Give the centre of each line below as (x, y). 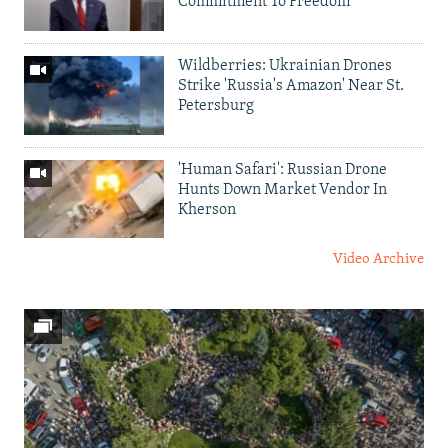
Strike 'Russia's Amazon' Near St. (291, 85)
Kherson (207, 209)
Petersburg (216, 105)
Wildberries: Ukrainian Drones (285, 65)
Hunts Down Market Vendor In (282, 189)
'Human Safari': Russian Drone (282, 169)
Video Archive (378, 260)
